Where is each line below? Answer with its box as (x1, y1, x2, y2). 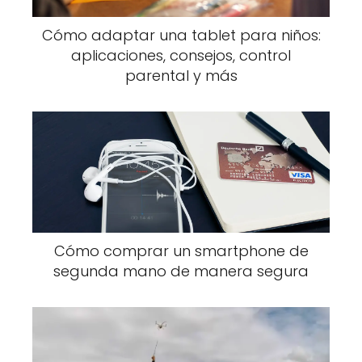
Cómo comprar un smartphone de (53, 241, 309, 262)
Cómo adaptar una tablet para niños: (41, 25, 321, 46)
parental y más (124, 65, 238, 86)
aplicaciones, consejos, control (71, 45, 291, 66)
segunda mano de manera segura (53, 261, 309, 282)
